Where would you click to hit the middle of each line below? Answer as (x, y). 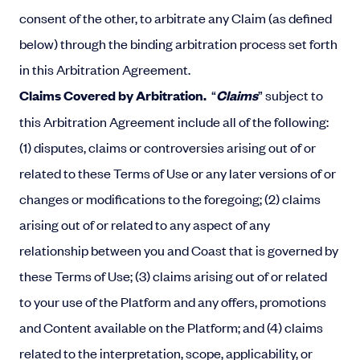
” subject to (290, 95)
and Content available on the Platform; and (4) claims (171, 327)
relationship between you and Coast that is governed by (179, 250)
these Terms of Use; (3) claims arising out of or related (173, 276)
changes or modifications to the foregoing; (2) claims (170, 198)
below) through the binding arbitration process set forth (178, 43)
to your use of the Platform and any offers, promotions (173, 301)
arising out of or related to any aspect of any (145, 224)
